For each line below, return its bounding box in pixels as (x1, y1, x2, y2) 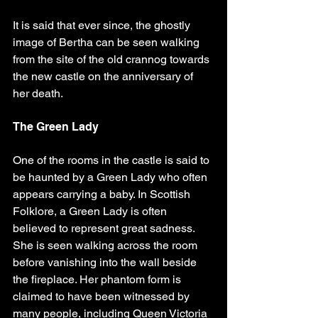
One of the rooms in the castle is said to (13, 153, 212, 167)
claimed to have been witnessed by (13, 290, 192, 303)
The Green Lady (13, 120, 99, 133)
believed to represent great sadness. (13, 221, 197, 235)
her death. (13, 87, 63, 100)
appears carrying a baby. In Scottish (13, 187, 193, 201)
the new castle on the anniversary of (13, 70, 196, 83)
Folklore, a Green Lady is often (13, 204, 170, 218)
